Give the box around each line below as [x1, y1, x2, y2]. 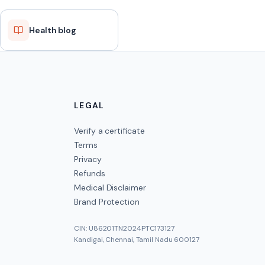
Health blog [29, 25, 76, 35]
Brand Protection [74, 196, 140, 207]
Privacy [74, 154, 102, 164]
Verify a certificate [74, 125, 145, 136]
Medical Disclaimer [74, 182, 146, 193]
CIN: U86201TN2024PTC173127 [74, 224, 174, 233]
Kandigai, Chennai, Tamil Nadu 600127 [74, 235, 199, 244]
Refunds [74, 168, 105, 179]
